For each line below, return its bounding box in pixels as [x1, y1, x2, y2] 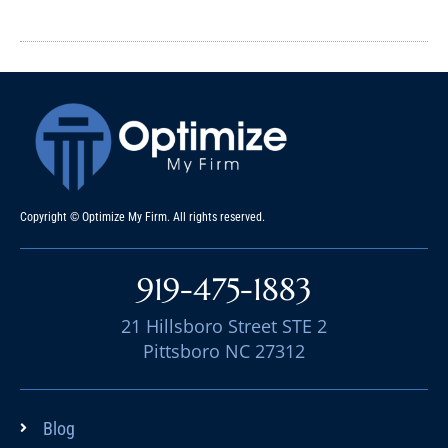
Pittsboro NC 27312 [143, 338, 305, 363]
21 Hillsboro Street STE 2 [121, 313, 327, 338]
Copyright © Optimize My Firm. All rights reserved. [20, 209, 265, 224]
